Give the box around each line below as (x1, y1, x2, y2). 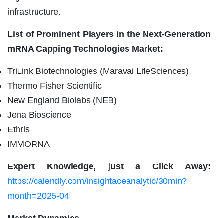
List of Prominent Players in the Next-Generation (7, 29, 211, 39)
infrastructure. (7, 6, 61, 17)
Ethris (7, 124, 30, 134)
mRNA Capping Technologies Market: (7, 43, 163, 54)
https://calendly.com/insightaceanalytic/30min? (7, 176, 187, 186)
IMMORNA (7, 139, 50, 149)
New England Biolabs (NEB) (7, 95, 117, 105)
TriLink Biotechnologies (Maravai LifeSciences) (7, 66, 189, 76)
